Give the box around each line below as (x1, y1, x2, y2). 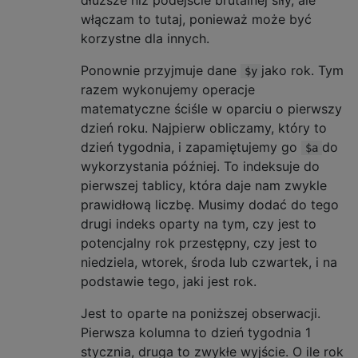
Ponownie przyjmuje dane (81, 62, 241, 78)
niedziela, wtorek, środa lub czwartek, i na (81, 254, 337, 270)
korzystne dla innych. (81, 30, 209, 46)
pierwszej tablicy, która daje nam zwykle (81, 177, 327, 193)
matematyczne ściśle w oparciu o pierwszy (81, 101, 342, 117)
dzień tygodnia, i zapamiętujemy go (81, 139, 301, 155)
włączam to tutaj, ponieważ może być (81, 11, 312, 27)
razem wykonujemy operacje (81, 82, 255, 97)
